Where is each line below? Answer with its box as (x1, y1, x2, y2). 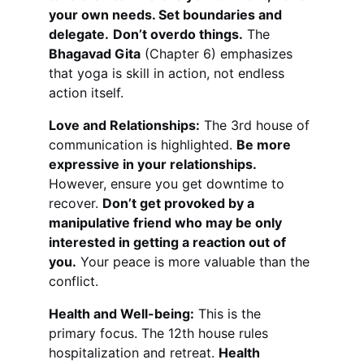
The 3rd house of (200, 117, 314, 133)
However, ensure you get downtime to (49, 175, 288, 192)
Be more (236, 136, 294, 153)
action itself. (49, 84, 123, 101)
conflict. (49, 273, 98, 289)
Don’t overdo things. (113, 26, 243, 42)
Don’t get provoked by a (102, 195, 258, 211)
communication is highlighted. (49, 136, 236, 153)
